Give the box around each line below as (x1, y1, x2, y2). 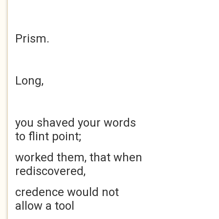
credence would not (15, 185, 119, 199)
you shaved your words (15, 116, 136, 130)
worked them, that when (15, 151, 142, 164)
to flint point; (15, 130, 81, 143)
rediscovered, (15, 164, 86, 178)
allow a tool (15, 199, 74, 213)
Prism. (15, 32, 49, 45)
